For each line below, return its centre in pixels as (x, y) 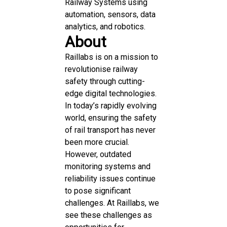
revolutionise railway (101, 69)
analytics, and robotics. (105, 26)
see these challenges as (108, 215)
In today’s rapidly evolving (111, 105)
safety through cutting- (105, 81)
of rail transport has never (110, 130)
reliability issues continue (110, 178)
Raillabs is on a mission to (111, 57)
